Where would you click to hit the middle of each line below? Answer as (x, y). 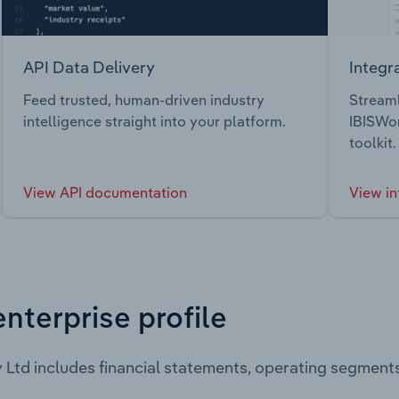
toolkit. (373, 143)
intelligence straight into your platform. (155, 122)
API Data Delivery (89, 67)
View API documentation (105, 193)
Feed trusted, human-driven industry (144, 100)
